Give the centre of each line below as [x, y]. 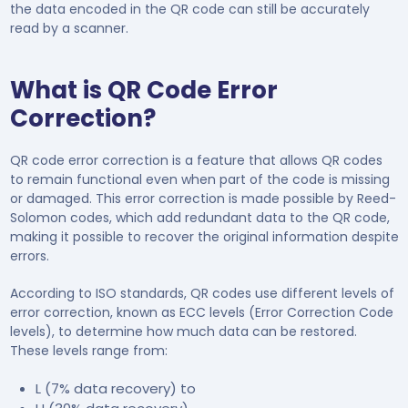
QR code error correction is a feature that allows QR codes [196, 160]
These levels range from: [88, 350]
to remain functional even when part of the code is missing [199, 179]
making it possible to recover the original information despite [204, 236]
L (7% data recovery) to [115, 388]
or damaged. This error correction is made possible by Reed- [203, 198]
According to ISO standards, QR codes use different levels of [202, 293]
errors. [29, 255]
